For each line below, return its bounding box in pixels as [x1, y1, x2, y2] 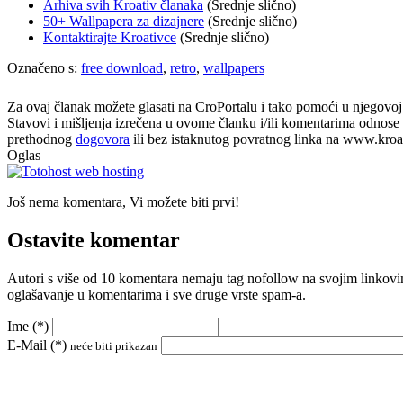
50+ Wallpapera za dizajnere [43, 13, 204, 30]
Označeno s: [7, 60, 81, 76]
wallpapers [203, 60, 264, 76]
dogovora [76, 131, 130, 148]
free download [81, 60, 163, 76]
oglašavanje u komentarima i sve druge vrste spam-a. [7, 287, 306, 302]
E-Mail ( [7, 337, 55, 353]
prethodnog [7, 131, 76, 148]
